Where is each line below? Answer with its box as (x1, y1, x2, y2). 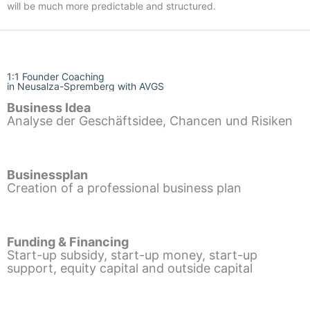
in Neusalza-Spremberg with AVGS (7, 80, 164, 92)
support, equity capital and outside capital (7, 260, 253, 275)
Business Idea (7, 100, 91, 115)
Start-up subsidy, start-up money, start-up (7, 247, 257, 262)
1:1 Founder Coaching (7, 70, 104, 82)
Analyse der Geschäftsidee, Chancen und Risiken (7, 113, 293, 128)
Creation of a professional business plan (7, 180, 241, 195)
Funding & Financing (7, 234, 129, 249)
